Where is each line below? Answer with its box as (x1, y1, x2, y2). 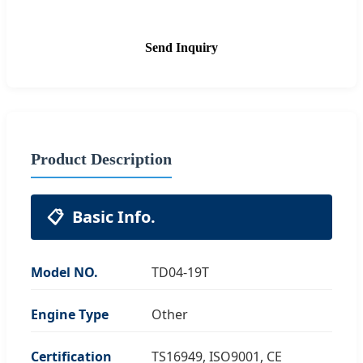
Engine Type (31, 305, 109, 323)
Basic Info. (72, 205, 156, 228)
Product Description (31, 149, 172, 168)
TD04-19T (151, 263, 209, 281)
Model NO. (31, 263, 98, 281)
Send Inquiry (145, 40, 218, 54)
